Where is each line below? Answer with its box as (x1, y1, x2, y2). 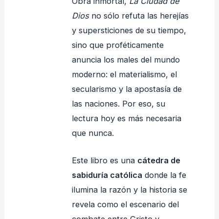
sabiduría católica (72, 170, 143, 180)
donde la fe (142, 170, 187, 180)
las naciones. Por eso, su (72, 98, 166, 109)
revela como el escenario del (72, 199, 179, 209)
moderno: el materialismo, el (72, 69, 177, 79)
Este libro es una (72, 155, 138, 165)
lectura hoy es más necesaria (72, 113, 182, 123)
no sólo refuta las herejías (89, 10, 189, 21)
